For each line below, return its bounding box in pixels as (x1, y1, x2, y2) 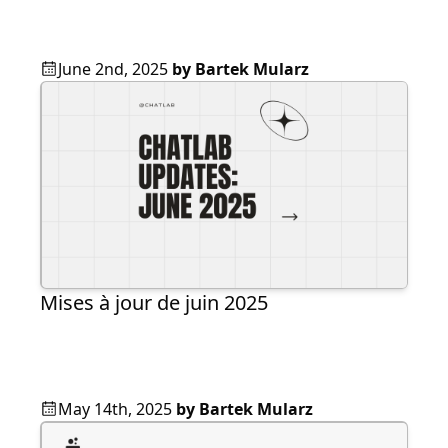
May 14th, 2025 (58, 398, 172, 421)
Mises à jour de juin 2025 (40, 289, 268, 317)
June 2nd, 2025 (58, 57, 168, 80)
